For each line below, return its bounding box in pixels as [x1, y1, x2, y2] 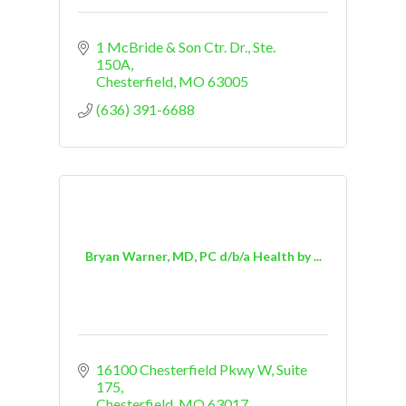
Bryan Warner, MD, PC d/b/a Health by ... [84, 247, 322, 264]
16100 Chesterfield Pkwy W [96, 361, 271, 379]
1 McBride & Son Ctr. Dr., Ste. [96, 38, 275, 56]
